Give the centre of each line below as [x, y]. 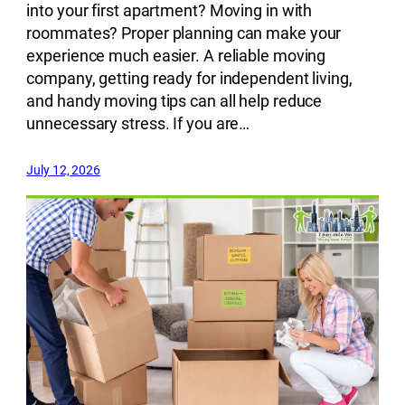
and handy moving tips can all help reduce [174, 101]
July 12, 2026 [64, 170]
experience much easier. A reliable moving [176, 56]
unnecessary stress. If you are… [138, 124]
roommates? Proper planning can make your [184, 33]
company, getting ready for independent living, [189, 79]
